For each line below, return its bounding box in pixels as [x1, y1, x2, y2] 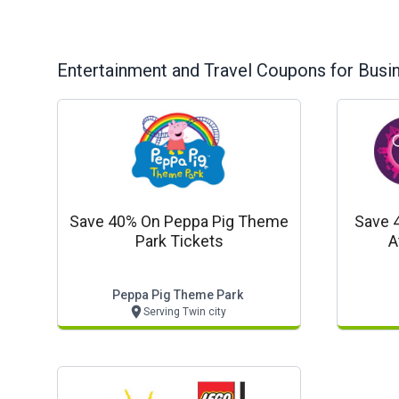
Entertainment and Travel [57, 60, 256, 82]
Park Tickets [134, 232, 224, 250]
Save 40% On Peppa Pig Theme [69, 212, 289, 231]
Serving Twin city [143, 305, 226, 318]
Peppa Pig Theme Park [111, 288, 243, 302]
